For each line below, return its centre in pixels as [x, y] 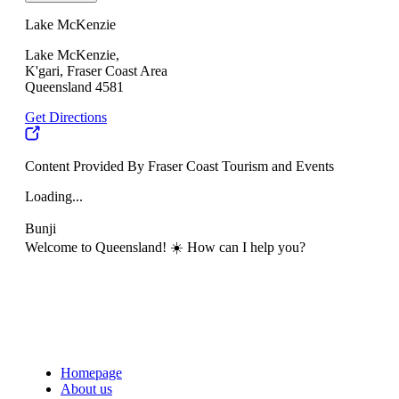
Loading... [54, 197]
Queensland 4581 [74, 87]
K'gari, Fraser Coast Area [96, 71]
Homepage [91, 373]
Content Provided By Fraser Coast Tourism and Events [179, 167]
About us [86, 389]
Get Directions [66, 118]
